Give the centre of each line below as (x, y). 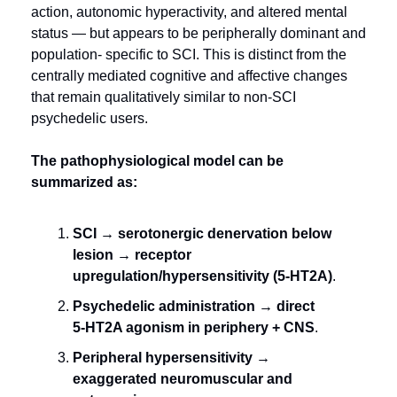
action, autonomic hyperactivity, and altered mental (189, 12)
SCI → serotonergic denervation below (202, 234)
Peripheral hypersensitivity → (171, 358)
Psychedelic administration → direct (194, 306)
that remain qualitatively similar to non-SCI (163, 97)
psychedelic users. (90, 118)
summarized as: (84, 182)
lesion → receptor (132, 255)
